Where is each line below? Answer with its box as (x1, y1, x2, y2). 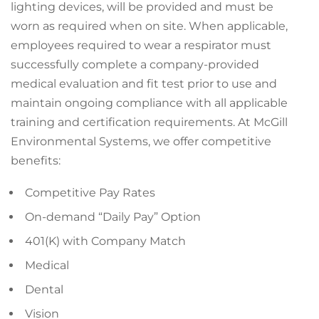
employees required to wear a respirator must (11, 38, 271, 52)
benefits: (11, 154, 61, 167)
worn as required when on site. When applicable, (11, 19, 288, 33)
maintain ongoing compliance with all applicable (11, 96, 288, 110)
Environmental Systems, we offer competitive (11, 135, 271, 148)
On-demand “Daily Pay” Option (25, 210, 201, 224)
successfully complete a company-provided (11, 58, 259, 71)
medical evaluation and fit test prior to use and (11, 77, 277, 90)
